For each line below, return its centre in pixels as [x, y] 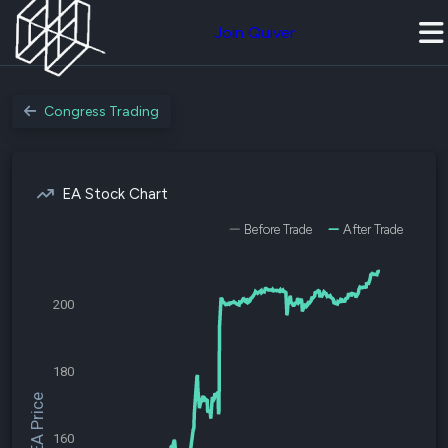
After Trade [373, 229]
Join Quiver [254, 32]
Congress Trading [101, 111]
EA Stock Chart [115, 194]
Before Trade [278, 229]
